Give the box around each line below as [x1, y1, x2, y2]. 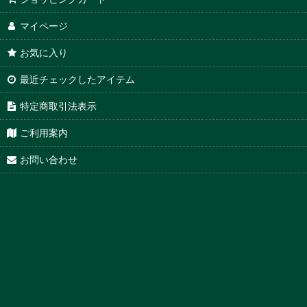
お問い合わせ [20, 153, 78, 165]
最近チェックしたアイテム [20, 73, 136, 85]
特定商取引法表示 [20, 100, 97, 112]
